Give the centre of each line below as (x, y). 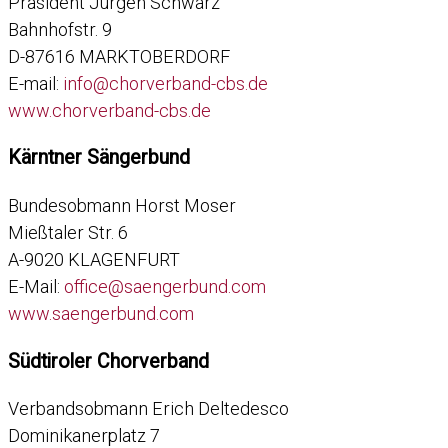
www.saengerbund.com (101, 313)
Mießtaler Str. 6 (68, 232)
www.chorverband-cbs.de (109, 110)
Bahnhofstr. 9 (60, 29)
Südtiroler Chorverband (108, 361)
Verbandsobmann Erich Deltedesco (148, 409)
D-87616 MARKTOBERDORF (119, 56)
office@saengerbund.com (165, 286)
